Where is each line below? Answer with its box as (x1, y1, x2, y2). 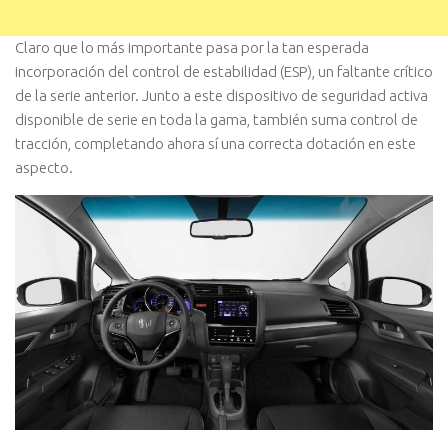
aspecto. (15, 159, 73, 177)
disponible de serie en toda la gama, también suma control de (15, 111, 418, 129)
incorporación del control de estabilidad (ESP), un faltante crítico (15, 63, 433, 81)
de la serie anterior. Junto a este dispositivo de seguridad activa (15, 87, 428, 105)
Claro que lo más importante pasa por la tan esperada (15, 39, 369, 57)
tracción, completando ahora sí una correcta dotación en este (15, 135, 416, 153)
